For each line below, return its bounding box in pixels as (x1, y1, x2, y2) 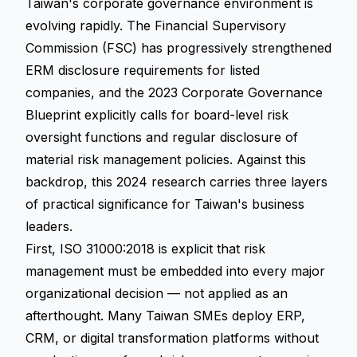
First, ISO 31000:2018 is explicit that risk (25, 241, 265, 257)
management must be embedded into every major (25, 263, 325, 279)
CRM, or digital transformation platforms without (25, 330, 319, 346)
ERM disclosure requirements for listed (25, 62, 260, 78)
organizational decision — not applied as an (25, 285, 288, 301)
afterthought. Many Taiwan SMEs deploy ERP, (25, 308, 305, 324)
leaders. (25, 218, 73, 234)
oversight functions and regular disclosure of (25, 129, 298, 145)
